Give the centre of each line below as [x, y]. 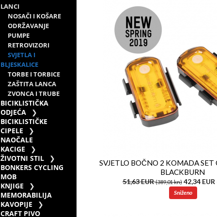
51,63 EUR [139, 181]
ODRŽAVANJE [29, 26]
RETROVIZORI [29, 45]
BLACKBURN [183, 172]
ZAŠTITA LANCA [32, 84]
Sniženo [183, 192]
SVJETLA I [22, 55]
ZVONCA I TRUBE [34, 93]
